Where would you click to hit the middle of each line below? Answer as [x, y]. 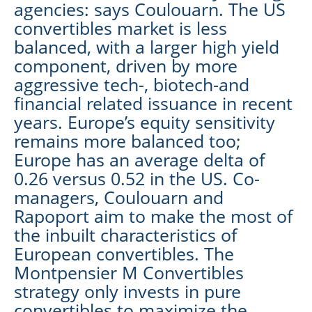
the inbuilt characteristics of [125, 234]
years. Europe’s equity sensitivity [145, 122]
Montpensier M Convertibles [129, 272]
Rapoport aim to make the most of [153, 216]
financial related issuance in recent [153, 103]
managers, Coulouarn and [119, 197]
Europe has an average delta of [139, 159]
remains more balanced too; [127, 140]
